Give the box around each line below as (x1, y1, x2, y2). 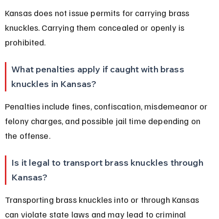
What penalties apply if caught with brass (11, 63, 186, 75)
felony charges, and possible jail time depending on (4, 115, 203, 126)
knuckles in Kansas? (11, 78, 97, 89)
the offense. (4, 130, 50, 141)
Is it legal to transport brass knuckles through (11, 156, 205, 168)
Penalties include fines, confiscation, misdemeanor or (4, 100, 210, 111)
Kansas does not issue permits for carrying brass (4, 7, 192, 18)
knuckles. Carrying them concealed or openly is (4, 22, 187, 33)
